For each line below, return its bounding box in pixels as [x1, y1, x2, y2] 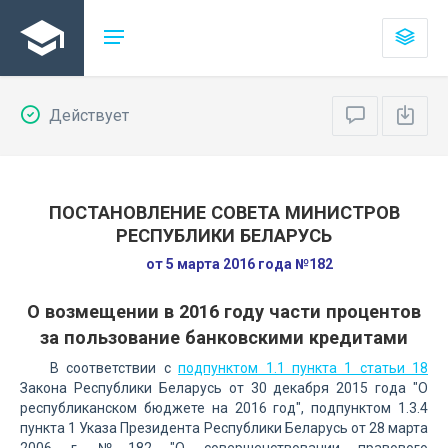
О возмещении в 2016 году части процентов [27, 301, 421, 322]
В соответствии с [50, 360, 179, 376]
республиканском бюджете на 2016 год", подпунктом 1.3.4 [20, 400, 428, 416]
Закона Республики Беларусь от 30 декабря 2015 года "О [20, 380, 428, 396]
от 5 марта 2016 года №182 [145, 256, 333, 272]
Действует [45, 106, 129, 125]
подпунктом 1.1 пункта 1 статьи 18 [178, 360, 428, 376]
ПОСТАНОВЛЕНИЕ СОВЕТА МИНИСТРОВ [48, 202, 400, 223]
